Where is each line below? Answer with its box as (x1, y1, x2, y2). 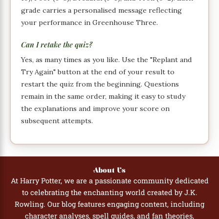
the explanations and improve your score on (21, 104, 170, 113)
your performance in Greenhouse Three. (21, 18, 158, 27)
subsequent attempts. (21, 116, 93, 126)
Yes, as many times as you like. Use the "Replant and (21, 55, 193, 65)
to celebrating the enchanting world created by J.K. (22, 188, 197, 197)
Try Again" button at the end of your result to (21, 67, 175, 77)
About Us (93, 166, 126, 175)
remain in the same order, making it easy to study (21, 92, 186, 101)
